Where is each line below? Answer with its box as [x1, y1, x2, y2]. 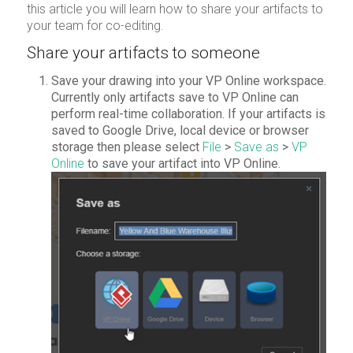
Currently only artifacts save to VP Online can [50, 90, 299, 106]
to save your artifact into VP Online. [84, 156, 281, 172]
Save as [233, 139, 279, 155]
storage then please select [50, 139, 203, 155]
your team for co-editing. [26, 17, 164, 33]
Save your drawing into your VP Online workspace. [50, 73, 326, 89]
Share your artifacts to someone [26, 43, 260, 63]
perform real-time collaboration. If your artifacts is [50, 106, 325, 122]
